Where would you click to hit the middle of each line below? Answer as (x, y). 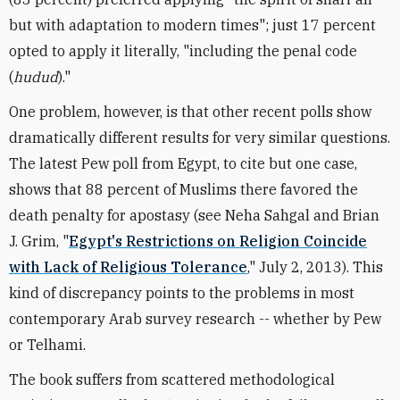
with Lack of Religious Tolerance (128, 267)
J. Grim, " (39, 241)
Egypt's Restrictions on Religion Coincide (218, 241)
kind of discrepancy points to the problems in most (182, 293)
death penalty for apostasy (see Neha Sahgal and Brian (194, 215)
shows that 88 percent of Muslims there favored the (183, 189)
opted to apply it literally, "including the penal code (183, 51)
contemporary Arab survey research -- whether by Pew (195, 319)
